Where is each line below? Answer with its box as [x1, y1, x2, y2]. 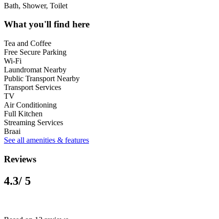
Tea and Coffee [4, 39, 51, 47]
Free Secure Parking [4, 47, 66, 56]
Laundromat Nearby [4, 65, 66, 74]
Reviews [4, 153, 36, 164]
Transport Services [4, 83, 61, 91]
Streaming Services [4, 118, 63, 127]
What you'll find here [4, 19, 89, 30]
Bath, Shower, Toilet [4, 1, 67, 10]
